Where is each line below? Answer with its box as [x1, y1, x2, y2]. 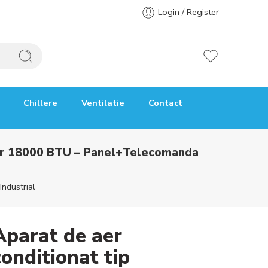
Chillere [23, 97, 57, 109]
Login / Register [158, 6, 219, 18]
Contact [148, 97, 182, 109]
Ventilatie [81, 97, 124, 109]
